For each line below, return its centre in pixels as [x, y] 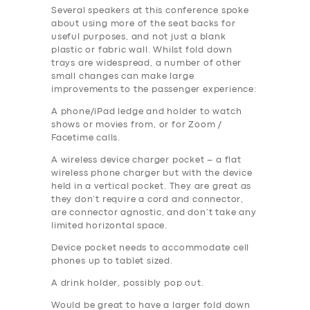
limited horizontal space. [110, 226]
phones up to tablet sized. [112, 261]
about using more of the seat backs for [144, 24]
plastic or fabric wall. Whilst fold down [142, 50]
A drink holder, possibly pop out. [128, 283]
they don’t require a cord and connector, [148, 199]
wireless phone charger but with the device [152, 173]
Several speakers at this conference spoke [150, 10]
